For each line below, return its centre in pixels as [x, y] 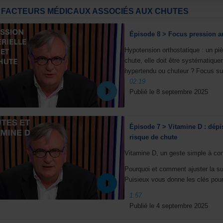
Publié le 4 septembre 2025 [168, 206]
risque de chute [153, 137]
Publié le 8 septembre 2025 [168, 92]
